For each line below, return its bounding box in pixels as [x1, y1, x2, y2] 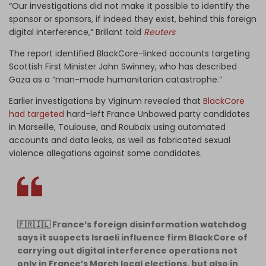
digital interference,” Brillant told [9, 26, 144, 38]
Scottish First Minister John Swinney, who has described [9, 60, 237, 72]
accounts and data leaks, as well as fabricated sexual [9, 134, 230, 146]
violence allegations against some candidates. [9, 147, 204, 159]
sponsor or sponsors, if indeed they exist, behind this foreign [9, 12, 256, 25]
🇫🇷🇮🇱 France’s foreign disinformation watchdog [17, 218, 246, 230]
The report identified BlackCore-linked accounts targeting [9, 47, 250, 59]
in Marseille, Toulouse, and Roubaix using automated [9, 121, 226, 133]
